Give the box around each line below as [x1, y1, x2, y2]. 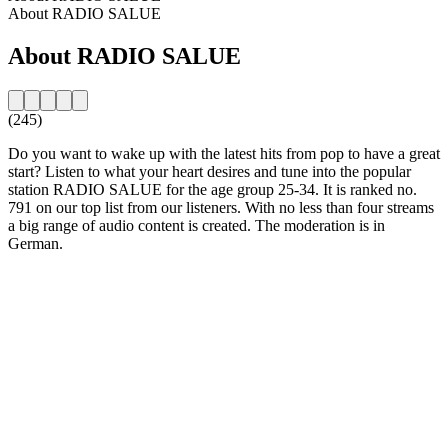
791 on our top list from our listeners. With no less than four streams [8, 198, 434, 216]
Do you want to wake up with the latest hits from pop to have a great [8, 144, 440, 162]
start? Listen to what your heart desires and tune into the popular [8, 162, 411, 180]
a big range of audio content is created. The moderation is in [8, 216, 385, 234]
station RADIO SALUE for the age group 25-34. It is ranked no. [8, 180, 417, 198]
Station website [8, 268, 104, 286]
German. [8, 234, 63, 252]
